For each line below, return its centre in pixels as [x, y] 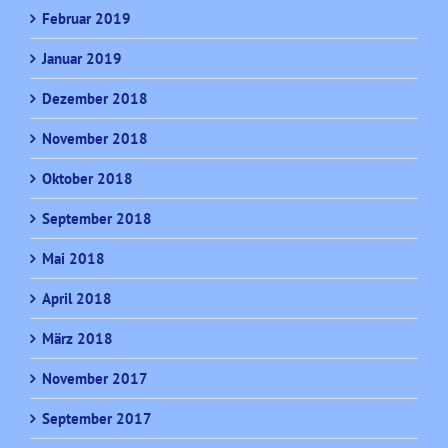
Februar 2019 [86, 18]
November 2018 [95, 138]
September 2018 [97, 218]
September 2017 [97, 418]
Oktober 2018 [87, 178]
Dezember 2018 [95, 98]
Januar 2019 [82, 58]
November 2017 [95, 378]
